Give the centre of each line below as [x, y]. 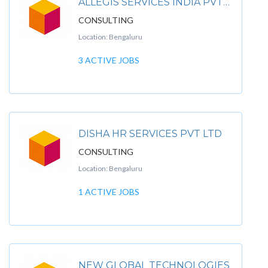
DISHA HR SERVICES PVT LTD [150, 134]
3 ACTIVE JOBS [109, 60]
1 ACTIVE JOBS [109, 192]
